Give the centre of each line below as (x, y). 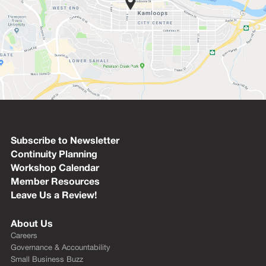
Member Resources (55, 180)
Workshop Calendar (55, 167)
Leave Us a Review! (53, 194)
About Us (31, 223)
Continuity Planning (54, 153)
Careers (24, 235)
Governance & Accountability (60, 247)
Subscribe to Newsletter (65, 140)
